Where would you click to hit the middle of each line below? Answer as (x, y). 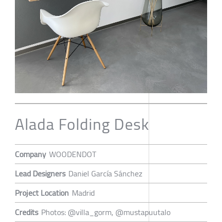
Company (30, 154)
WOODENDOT (73, 154)
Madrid (83, 193)
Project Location (42, 193)
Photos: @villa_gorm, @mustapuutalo (106, 212)
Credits (27, 212)
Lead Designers (40, 173)
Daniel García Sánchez (105, 173)
